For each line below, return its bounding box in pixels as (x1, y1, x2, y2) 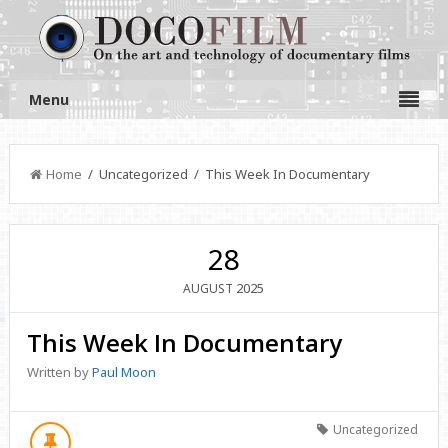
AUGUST (183, 280, 234, 297)
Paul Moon (92, 363, 157, 381)
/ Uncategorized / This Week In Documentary (81, 165, 370, 183)
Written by (27, 363, 93, 381)
